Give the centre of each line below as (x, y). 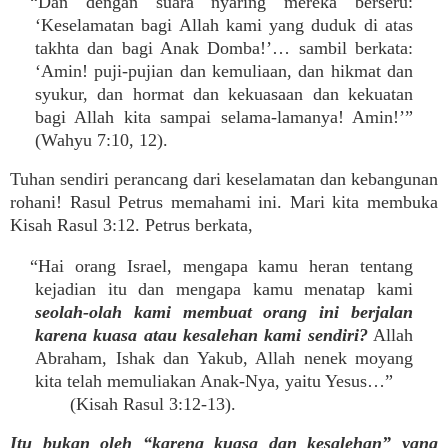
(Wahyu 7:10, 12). (101, 140)
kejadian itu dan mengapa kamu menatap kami (224, 289)
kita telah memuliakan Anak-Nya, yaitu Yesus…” (214, 381)
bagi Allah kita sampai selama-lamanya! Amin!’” (224, 117)
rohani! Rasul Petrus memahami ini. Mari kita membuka (224, 202)
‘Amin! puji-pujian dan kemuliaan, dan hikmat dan (224, 71)
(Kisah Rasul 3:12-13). (135, 404)
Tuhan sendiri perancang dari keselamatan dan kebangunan (224, 179)
